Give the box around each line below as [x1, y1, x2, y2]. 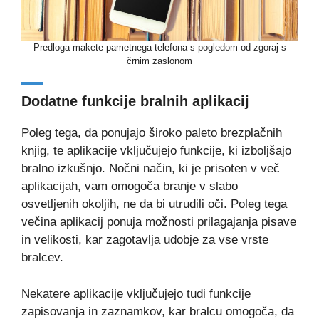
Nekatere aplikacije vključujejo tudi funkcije [21, 286, 251, 300]
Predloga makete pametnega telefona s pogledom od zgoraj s [33, 42, 286, 53]
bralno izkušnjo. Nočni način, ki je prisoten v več [21, 162, 280, 176]
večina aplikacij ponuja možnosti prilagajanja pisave [21, 215, 296, 229]
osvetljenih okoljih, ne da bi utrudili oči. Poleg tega [21, 197, 287, 211]
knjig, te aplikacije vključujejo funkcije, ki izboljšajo [21, 144, 291, 158]
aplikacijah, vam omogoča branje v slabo [21, 179, 238, 194]
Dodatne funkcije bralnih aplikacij [21, 93, 249, 110]
